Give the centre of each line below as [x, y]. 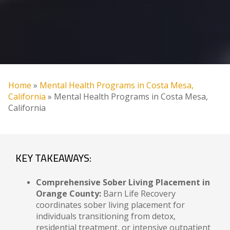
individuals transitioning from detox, [106, 216]
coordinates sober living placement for [110, 205]
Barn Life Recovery [138, 194]
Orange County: [69, 194]
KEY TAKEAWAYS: [53, 158]
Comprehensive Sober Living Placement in [123, 182]
